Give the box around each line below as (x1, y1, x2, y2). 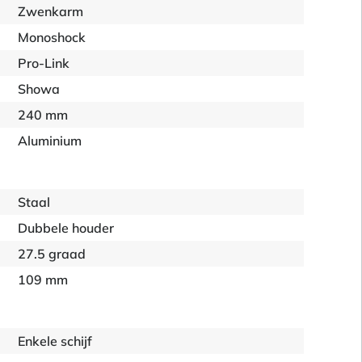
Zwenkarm (18, 3, 84, 19)
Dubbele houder (18, 220, 115, 236)
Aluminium (18, 133, 82, 149)
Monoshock (18, 29, 86, 45)
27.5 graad (18, 246, 86, 262)
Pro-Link (18, 55, 70, 71)
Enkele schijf (18, 333, 93, 349)
